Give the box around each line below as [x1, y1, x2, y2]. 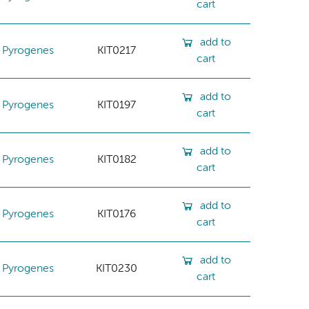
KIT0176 [97, 208, 137, 220]
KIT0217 [97, 45, 137, 57]
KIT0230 [96, 263, 138, 275]
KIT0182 [97, 154, 137, 166]
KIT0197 [97, 99, 137, 111]
